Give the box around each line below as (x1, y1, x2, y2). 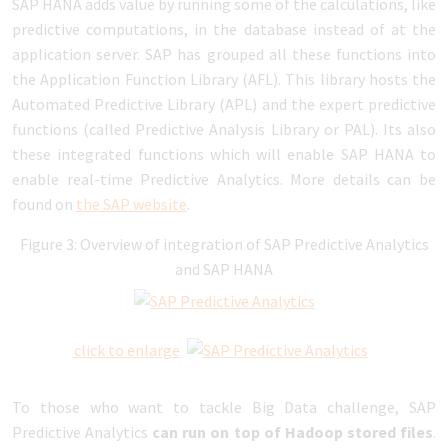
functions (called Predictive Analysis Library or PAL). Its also (12, 119, 436, 139)
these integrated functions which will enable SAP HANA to (12, 144, 436, 164)
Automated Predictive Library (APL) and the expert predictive (12, 94, 436, 114)
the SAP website (76, 194, 187, 214)
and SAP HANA (175, 259, 273, 279)
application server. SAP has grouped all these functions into (12, 44, 436, 64)
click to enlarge (73, 340, 180, 360)
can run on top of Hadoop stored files (152, 422, 434, 442)
